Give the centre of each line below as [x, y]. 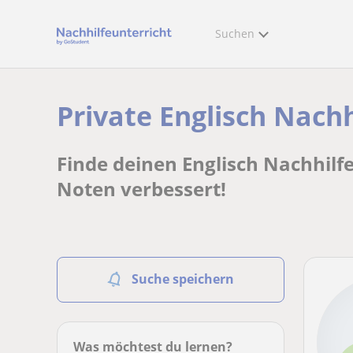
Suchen [235, 33]
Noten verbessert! [141, 189]
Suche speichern [183, 279]
